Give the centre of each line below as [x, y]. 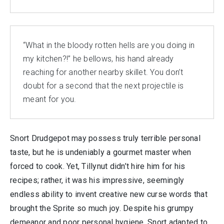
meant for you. [50, 99]
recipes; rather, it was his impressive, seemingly [97, 180]
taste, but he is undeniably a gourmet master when [101, 152]
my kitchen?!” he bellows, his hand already [98, 59]
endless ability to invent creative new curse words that [109, 194]
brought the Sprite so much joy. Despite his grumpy [102, 208]
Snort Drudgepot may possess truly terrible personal [105, 138]
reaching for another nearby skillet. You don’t [103, 72]
